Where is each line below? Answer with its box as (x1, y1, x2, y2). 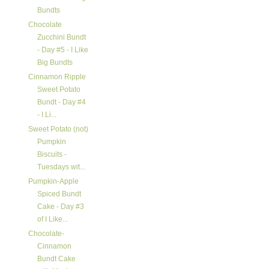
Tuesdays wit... (37, 163, 85, 171)
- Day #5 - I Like (37, 46, 88, 54)
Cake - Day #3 (37, 202, 84, 211)
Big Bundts (37, 58, 73, 67)
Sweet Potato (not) (28, 125, 88, 133)
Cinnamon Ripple (28, 73, 86, 81)
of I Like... (37, 215, 68, 223)
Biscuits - (37, 150, 67, 159)
